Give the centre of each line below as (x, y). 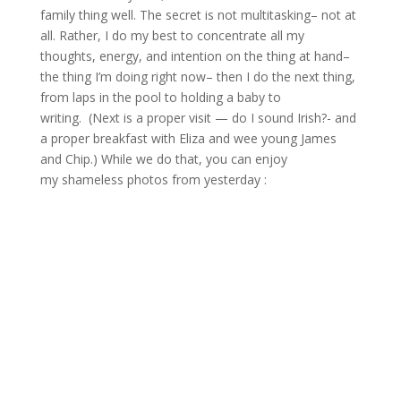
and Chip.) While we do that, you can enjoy (163, 159)
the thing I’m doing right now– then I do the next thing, (197, 77)
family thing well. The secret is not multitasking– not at (198, 15)
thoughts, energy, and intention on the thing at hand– (195, 56)
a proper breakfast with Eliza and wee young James (188, 138)
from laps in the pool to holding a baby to (160, 97)
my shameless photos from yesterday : (155, 179)
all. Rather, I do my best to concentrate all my (172, 35)
